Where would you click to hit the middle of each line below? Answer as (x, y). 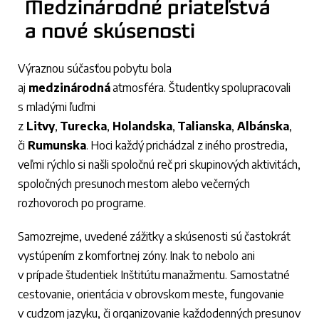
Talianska (205, 126)
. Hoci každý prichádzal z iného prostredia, (187, 145)
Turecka (84, 126)
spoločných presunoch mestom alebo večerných (134, 183)
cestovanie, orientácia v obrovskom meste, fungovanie (151, 294)
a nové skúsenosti (110, 32)
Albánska (263, 126)
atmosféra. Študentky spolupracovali (200, 87)
